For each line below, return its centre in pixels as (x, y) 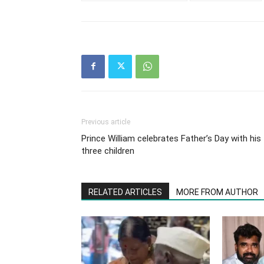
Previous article (106, 122)
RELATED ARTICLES (125, 192)
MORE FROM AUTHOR (217, 192)
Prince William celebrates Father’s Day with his (171, 138)
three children (108, 151)
